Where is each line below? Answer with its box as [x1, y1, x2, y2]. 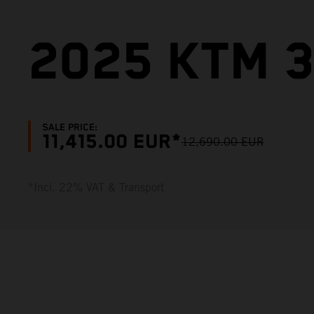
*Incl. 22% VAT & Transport [28, 181, 164, 194]
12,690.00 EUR [182, 135, 264, 149]
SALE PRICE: [42, 122, 97, 133]
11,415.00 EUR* [42, 130, 182, 153]
